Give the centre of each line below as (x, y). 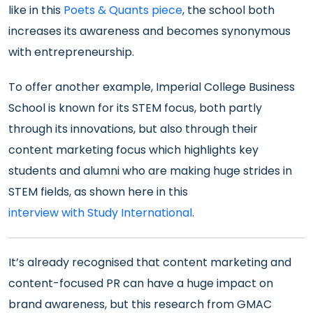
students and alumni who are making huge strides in (150, 171)
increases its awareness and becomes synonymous (150, 31)
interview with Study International (100, 213)
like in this (36, 10)
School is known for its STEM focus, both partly (135, 108)
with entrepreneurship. (71, 52)
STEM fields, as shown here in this (98, 192)
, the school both (228, 10)
